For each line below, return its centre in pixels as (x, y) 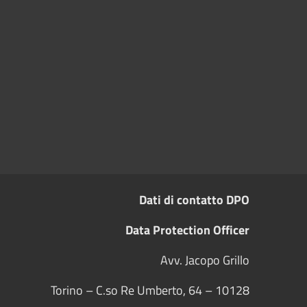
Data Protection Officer (187, 230)
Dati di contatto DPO (194, 199)
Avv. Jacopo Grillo (205, 260)
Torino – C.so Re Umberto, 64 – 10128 (150, 290)
